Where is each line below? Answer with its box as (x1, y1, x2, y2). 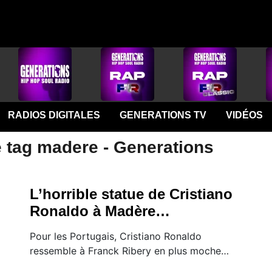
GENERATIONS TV (119, 110, 206, 120)
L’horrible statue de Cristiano (30, 186, 233, 202)
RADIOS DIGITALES (7, 110, 100, 120)
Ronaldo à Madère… (30, 203, 170, 219)
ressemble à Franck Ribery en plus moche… (30, 245, 229, 257)
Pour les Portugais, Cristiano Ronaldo (30, 230, 202, 242)
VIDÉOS (225, 110, 263, 120)
